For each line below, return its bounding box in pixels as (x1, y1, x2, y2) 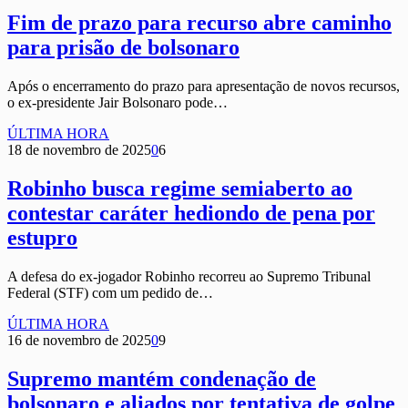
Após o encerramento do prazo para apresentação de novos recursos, (7, 78, 400, 95)
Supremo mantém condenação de (7, 366, 316, 391)
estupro (7, 226, 77, 250)
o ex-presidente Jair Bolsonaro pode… (7, 95, 228, 111)
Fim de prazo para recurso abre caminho (7, 11, 392, 36)
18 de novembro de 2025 (7, 142, 151, 158)
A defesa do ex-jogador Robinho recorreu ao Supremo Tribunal (7, 268, 371, 284)
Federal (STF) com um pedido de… (7, 284, 213, 301)
